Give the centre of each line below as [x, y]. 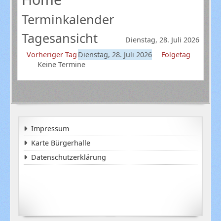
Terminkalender [68, 19]
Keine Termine [61, 64]
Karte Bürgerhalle [60, 143]
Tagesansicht [60, 38]
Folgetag [176, 54]
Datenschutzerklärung [68, 157]
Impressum [50, 129]
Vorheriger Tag [52, 54]
